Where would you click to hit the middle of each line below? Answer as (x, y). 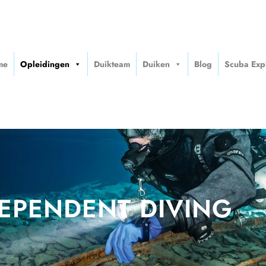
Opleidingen (45, 64)
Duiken (156, 64)
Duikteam (112, 64)
